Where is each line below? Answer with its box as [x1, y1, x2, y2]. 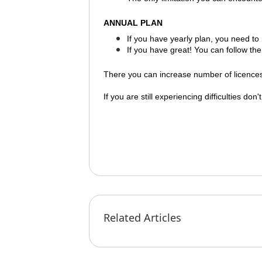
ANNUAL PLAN [104, 18, 163, 27]
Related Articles [104, 210, 181, 225]
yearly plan [170, 33, 211, 43]
